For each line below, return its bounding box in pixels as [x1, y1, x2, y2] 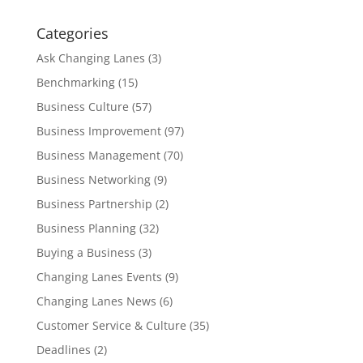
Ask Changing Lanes [36, 50, 145, 66]
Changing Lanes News [36, 293, 156, 309]
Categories [36, 23, 109, 43]
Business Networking [36, 172, 151, 187]
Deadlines [36, 342, 91, 357]
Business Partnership [36, 196, 152, 211]
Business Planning [36, 220, 136, 236]
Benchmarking [36, 75, 115, 90]
